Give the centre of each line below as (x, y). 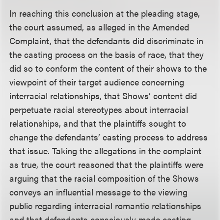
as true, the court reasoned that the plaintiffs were (107, 164)
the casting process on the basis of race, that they (107, 54)
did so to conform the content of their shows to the (108, 68)
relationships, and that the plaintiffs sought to (98, 123)
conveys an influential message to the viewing (99, 192)
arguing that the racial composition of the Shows (104, 178)
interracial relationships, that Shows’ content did (103, 96)
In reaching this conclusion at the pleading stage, (105, 13)
